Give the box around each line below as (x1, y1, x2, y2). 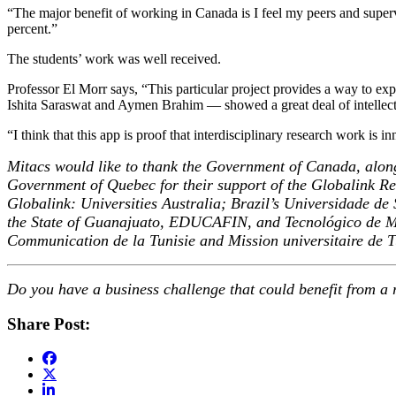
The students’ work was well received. (7, 50, 221, 66)
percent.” (7, 20, 57, 36)
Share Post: (7, 315, 90, 334)
